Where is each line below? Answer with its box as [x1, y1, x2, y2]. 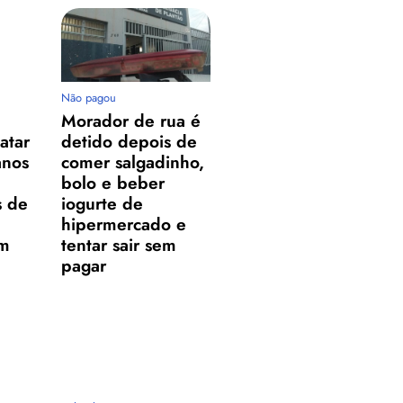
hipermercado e [61, 211, 187, 237]
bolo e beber [61, 170, 166, 196]
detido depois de [61, 129, 198, 155]
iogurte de [61, 191, 144, 217]
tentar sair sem [61, 232, 177, 258]
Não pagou [61, 89, 117, 107]
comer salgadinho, [61, 149, 205, 175]
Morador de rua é [61, 108, 201, 134]
